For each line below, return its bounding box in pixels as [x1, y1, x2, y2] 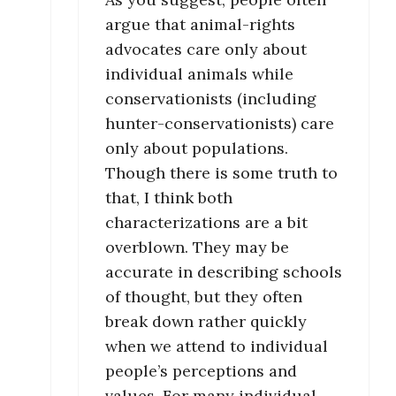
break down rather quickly [105, 311, 307, 332]
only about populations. [105, 138, 288, 159]
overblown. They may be [105, 237, 289, 258]
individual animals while [105, 64, 293, 85]
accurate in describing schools [105, 262, 342, 283]
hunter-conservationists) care [105, 113, 334, 134]
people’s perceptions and [105, 361, 297, 382]
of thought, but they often [105, 286, 302, 308]
